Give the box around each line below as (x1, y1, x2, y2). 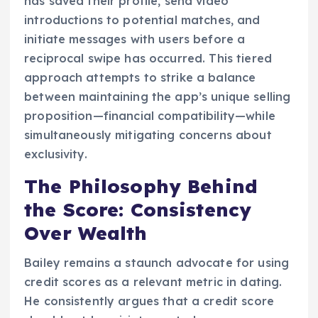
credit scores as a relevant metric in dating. (24, 274, 283, 289)
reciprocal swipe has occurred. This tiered (24, 51, 272, 66)
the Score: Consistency (24, 197, 252, 221)
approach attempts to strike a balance (24, 70, 256, 85)
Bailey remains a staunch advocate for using (24, 255, 290, 270)
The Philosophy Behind (24, 174, 258, 198)
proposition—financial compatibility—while (24, 109, 275, 124)
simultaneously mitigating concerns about (24, 128, 272, 143)
